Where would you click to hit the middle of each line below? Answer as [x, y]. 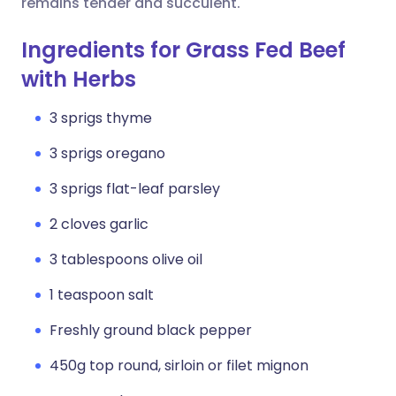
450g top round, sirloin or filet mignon [179, 366]
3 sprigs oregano [107, 153]
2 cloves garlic [99, 224]
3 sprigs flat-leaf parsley [135, 189]
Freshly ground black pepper [151, 330]
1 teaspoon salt [102, 295]
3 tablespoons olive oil [126, 259]
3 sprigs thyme [101, 118]
